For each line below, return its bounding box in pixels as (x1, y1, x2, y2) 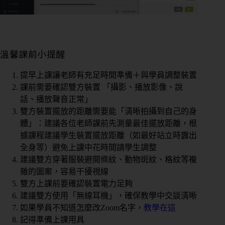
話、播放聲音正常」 (20, 94, 92, 103)
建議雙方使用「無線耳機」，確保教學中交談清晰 (20, 191, 197, 200)
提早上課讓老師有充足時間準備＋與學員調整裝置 (20, 70, 197, 79)
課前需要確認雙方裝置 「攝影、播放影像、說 (20, 82, 183, 91)
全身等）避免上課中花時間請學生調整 (20, 143, 157, 152)
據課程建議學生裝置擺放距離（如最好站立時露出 (20, 131, 197, 140)
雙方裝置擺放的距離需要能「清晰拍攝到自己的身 (20, 106, 197, 116)
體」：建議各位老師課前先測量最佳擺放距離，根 (20, 119, 197, 128)
